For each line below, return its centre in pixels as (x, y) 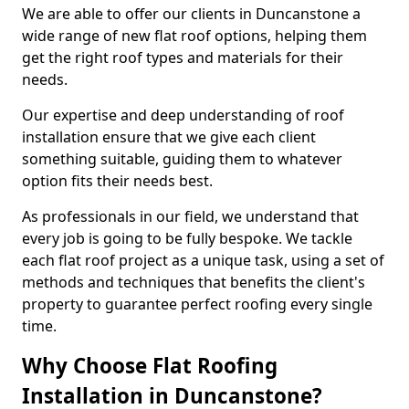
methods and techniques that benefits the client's (194, 282)
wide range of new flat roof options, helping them (194, 36)
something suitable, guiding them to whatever (182, 159)
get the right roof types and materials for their (183, 58)
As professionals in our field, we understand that (190, 216)
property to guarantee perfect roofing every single (197, 304)
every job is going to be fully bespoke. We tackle (187, 238)
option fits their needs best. (117, 181)
